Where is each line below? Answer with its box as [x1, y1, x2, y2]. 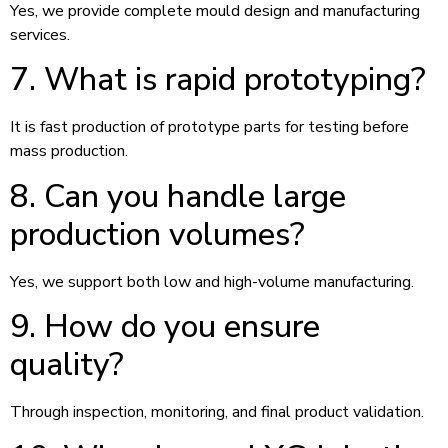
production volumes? [10, 212, 305, 256]
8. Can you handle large [10, 174, 346, 218]
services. [10, 24, 70, 47]
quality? [10, 343, 124, 387]
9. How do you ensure [10, 305, 320, 349]
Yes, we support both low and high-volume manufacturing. [10, 270, 414, 293]
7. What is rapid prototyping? [10, 58, 426, 102]
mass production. [10, 140, 128, 163]
